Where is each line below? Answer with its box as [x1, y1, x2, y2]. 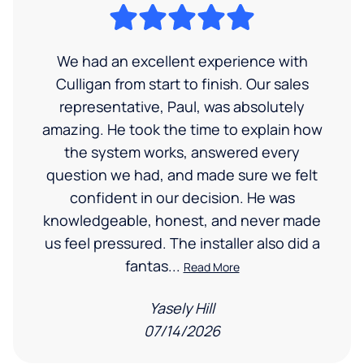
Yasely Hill [149, 298, 214, 318]
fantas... [124, 256, 184, 276]
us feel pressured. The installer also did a [44, 233, 320, 253]
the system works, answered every [64, 142, 300, 162]
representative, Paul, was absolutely [59, 97, 305, 117]
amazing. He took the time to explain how [41, 119, 323, 140]
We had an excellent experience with [56, 51, 308, 71]
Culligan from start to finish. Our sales [55, 74, 309, 94]
